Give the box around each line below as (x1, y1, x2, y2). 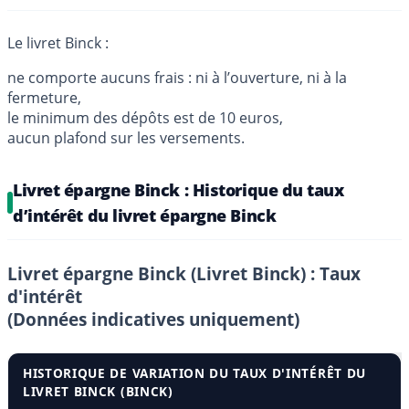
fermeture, (7, 88, 81, 109)
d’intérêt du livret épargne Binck (13, 204, 277, 227)
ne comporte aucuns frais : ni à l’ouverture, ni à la (7, 68, 347, 89)
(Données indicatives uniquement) (7, 308, 299, 331)
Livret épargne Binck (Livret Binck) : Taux (7, 262, 361, 286)
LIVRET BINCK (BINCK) (23, 383, 173, 401)
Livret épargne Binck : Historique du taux (13, 179, 344, 202)
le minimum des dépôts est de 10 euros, (7, 108, 283, 129)
